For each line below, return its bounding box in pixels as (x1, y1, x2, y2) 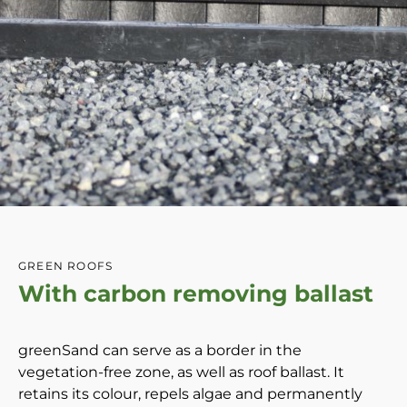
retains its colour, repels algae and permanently (18, 384, 362, 402)
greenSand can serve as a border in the (18, 341, 302, 359)
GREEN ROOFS (18, 259, 114, 273)
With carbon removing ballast (18, 280, 373, 307)
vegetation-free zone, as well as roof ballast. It (18, 362, 344, 381)
